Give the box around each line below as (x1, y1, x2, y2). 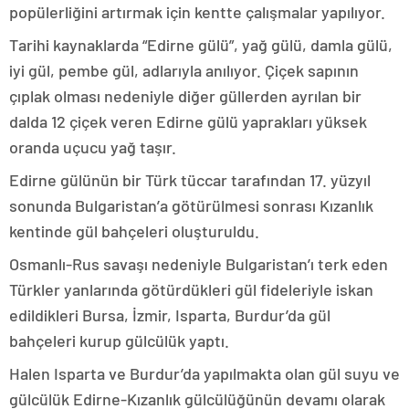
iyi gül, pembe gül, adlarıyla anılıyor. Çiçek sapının (9, 60, 359, 80)
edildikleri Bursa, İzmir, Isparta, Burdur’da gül (9, 305, 330, 325)
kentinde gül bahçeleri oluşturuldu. (9, 221, 259, 241)
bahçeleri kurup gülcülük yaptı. (9, 330, 229, 351)
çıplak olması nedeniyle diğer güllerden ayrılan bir (9, 86, 362, 106)
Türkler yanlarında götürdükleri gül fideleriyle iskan (9, 279, 373, 299)
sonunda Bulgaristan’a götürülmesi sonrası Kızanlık (9, 195, 373, 215)
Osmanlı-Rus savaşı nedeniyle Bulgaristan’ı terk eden (9, 254, 388, 274)
